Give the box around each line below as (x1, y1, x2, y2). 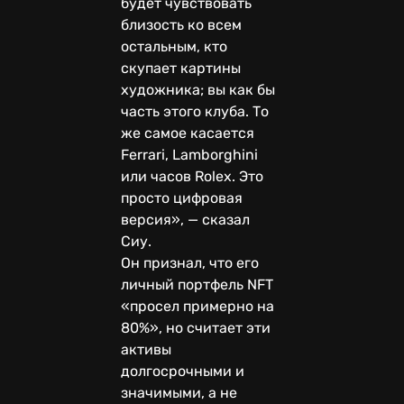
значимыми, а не (121, 383, 237, 401)
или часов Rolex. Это (121, 167, 263, 185)
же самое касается (121, 124, 254, 142)
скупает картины (121, 59, 241, 77)
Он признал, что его (121, 253, 259, 271)
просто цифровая (121, 188, 243, 207)
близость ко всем (121, 15, 242, 33)
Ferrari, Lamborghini (121, 145, 258, 163)
